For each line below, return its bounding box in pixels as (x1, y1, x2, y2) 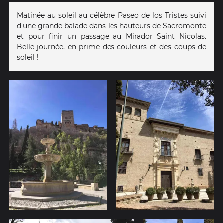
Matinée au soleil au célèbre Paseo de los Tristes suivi (17, 10, 206, 20)
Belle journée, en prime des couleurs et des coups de (17, 42, 206, 51)
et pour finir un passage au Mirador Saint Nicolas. (17, 31, 206, 41)
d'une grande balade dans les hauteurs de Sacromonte (17, 21, 206, 30)
